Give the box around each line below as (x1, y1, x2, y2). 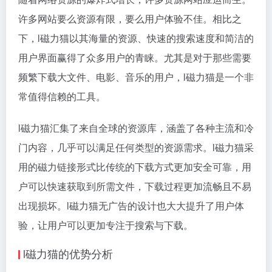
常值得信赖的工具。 (18, 89, 106, 103)
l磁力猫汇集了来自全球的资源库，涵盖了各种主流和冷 (18, 120, 254, 135)
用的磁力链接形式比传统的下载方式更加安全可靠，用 (18, 159, 251, 174)
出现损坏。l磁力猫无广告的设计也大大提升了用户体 (18, 198, 244, 212)
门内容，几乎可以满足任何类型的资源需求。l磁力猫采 (18, 140, 254, 154)
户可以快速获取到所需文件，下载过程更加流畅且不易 (18, 178, 251, 193)
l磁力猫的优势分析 (23, 245, 113, 261)
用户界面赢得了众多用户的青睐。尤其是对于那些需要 (18, 50, 251, 64)
